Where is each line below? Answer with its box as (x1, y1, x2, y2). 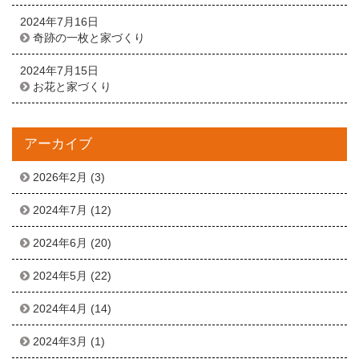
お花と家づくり (33, 80, 111, 93)
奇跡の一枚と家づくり (33, 31, 145, 44)
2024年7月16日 (20, 15, 99, 28)
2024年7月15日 (20, 64, 99, 77)
